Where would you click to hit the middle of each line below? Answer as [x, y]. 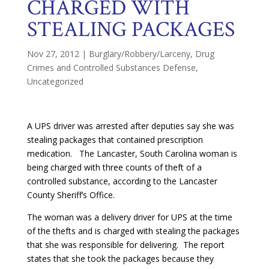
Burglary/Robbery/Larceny [139, 53]
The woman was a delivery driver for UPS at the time [129, 217]
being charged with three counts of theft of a [114, 167]
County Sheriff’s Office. [71, 195]
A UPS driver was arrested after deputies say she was [130, 125]
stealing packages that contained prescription [115, 139]
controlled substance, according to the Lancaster [122, 181]
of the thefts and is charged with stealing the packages [133, 231]
